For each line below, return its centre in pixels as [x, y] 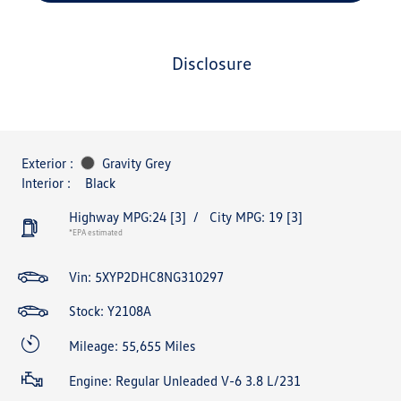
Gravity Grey [137, 163]
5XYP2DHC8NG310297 [159, 277]
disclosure [217, 63]
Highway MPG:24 [118, 217]
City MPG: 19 [246, 217]
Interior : [46, 183]
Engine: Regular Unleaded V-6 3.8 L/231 [185, 380]
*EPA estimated [96, 232]
